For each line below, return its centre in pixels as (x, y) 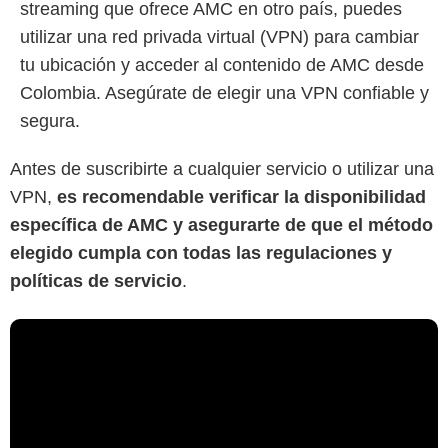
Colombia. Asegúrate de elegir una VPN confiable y (224, 93)
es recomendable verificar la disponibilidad (241, 197)
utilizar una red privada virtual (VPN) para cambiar (219, 37)
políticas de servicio (96, 281)
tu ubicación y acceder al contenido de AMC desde (222, 65)
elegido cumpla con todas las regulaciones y (201, 253)
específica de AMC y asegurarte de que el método (221, 225)
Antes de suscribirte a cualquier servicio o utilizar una (222, 169)
